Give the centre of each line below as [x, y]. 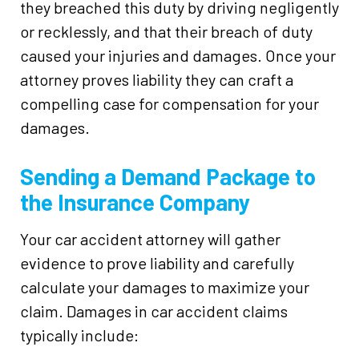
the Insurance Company [135, 202]
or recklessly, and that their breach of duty [166, 31]
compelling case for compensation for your [169, 103]
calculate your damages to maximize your [165, 287]
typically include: [79, 335]
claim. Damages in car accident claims [154, 311]
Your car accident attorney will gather [150, 239]
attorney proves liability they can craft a [157, 79]
